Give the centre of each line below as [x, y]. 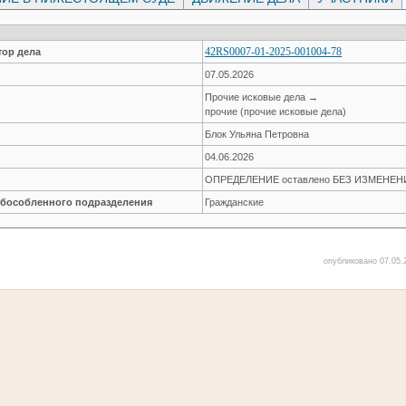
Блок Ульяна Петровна [257, 134]
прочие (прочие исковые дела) [276, 111]
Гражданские [235, 202]
